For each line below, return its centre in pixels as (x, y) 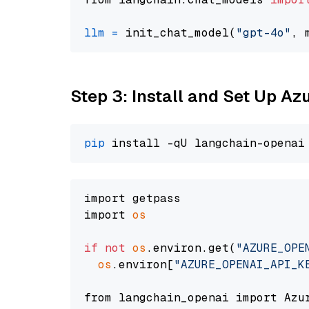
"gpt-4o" (263, 33)
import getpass (132, 198)
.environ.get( (191, 248)
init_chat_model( (177, 33)
